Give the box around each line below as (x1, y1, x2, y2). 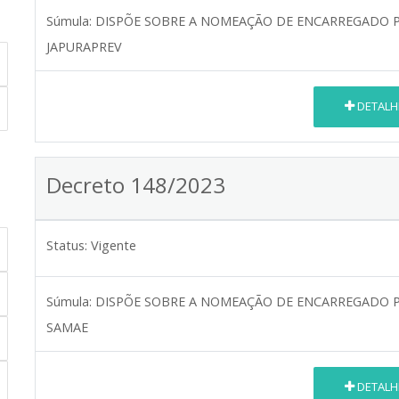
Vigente (91, 236, 136, 254)
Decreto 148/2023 (46, 169, 225, 199)
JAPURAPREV (46, 37, 122, 55)
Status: (46, 236, 87, 254)
